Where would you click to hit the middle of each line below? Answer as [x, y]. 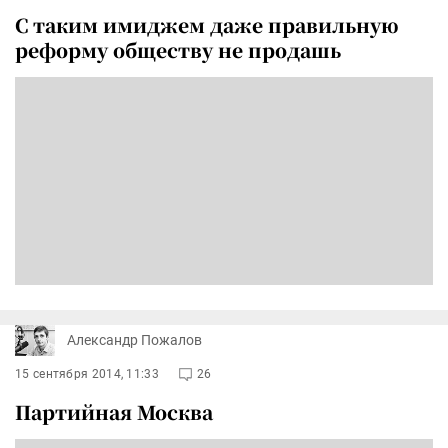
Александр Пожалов [134, 340]
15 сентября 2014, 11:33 [87, 373]
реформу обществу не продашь [178, 50]
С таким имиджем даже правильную [207, 25]
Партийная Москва [114, 411]
